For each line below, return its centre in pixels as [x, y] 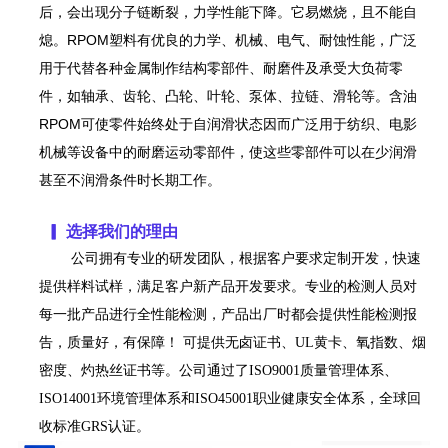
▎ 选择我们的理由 [111, 231]
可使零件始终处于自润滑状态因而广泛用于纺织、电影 [248, 123]
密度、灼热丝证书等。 [108, 370]
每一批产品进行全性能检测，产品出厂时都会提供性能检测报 [227, 314]
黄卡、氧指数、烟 [369, 342]
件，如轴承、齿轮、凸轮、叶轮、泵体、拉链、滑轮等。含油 [227, 95]
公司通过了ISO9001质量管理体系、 [288, 370]
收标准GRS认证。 [94, 426]
